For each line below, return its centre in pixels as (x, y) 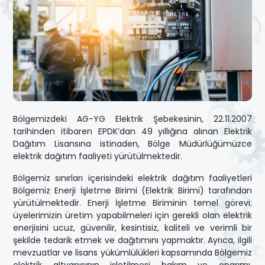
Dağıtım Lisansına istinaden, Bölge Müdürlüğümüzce (132, 144)
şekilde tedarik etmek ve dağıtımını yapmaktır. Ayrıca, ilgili (132, 240)
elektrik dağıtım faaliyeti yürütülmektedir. (98, 156)
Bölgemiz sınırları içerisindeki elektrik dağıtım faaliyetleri (132, 178)
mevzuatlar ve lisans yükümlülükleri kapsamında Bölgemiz (132, 253)
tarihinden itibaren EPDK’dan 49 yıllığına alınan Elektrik (132, 132)
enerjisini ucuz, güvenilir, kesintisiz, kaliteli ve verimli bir (132, 228)
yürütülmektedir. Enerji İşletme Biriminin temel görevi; (132, 203)
